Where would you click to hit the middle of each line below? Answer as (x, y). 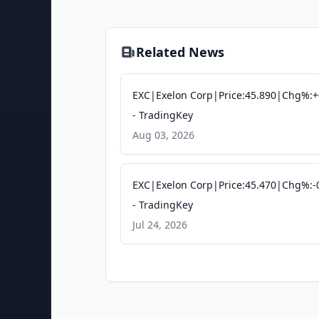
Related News (180, 52)
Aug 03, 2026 (163, 135)
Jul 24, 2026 (160, 225)
